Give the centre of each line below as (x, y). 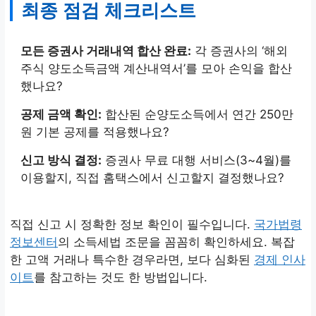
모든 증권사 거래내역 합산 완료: (106, 51)
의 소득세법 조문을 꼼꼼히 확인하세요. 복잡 (176, 242)
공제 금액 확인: (61, 115)
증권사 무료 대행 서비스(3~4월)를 (196, 160)
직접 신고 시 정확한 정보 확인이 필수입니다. (132, 224)
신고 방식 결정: (61, 160)
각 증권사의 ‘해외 (239, 51)
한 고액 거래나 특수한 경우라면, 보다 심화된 (132, 259)
